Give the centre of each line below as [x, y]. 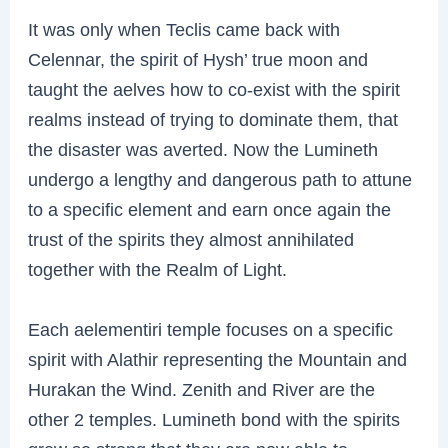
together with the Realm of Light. [158, 270]
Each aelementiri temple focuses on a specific [211, 330]
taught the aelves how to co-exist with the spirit [214, 90]
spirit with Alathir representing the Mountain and [218, 360]
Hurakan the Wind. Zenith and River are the [202, 390]
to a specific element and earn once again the [210, 210]
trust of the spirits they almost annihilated [191, 240]
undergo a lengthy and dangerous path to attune [220, 180]
